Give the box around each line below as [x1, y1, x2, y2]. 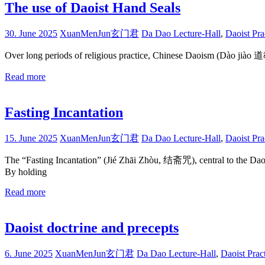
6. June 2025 [5, 248, 53, 258]
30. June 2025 [5, 28, 57, 38]
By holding [5, 166, 47, 177]
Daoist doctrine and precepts [5, 219, 179, 235]
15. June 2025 [5, 132, 57, 143]
